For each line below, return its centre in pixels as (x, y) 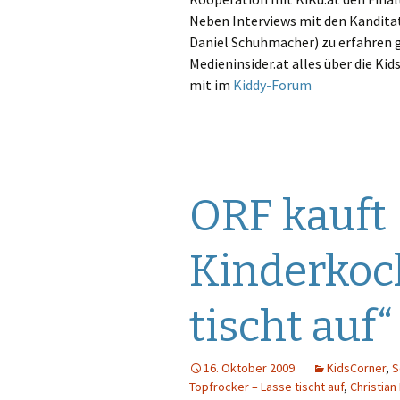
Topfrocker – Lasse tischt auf (267, 387)
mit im (211, 85)
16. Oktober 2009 (249, 368)
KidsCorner (356, 368)
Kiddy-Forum (272, 85)
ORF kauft (288, 216)
